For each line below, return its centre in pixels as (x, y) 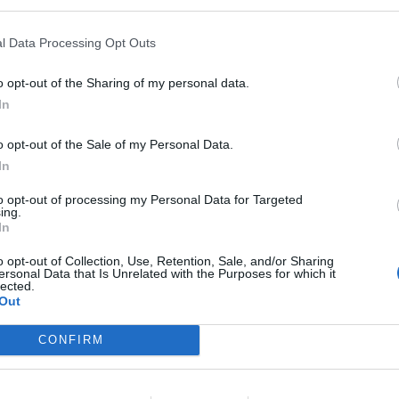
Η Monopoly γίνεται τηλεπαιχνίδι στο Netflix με (181, 376)
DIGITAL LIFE (99, 332)
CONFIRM (71, 340)
